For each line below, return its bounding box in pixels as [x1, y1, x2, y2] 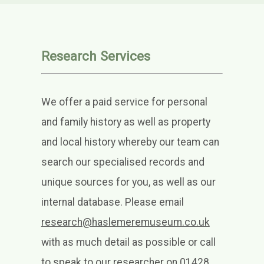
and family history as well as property [41, 116, 210, 128]
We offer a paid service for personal [41, 96, 207, 108]
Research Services [41, 48, 150, 64]
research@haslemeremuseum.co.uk [41, 216, 210, 229]
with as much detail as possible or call [41, 236, 216, 249]
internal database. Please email [41, 196, 184, 209]
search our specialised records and [41, 156, 204, 169]
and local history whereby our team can [41, 136, 219, 148]
